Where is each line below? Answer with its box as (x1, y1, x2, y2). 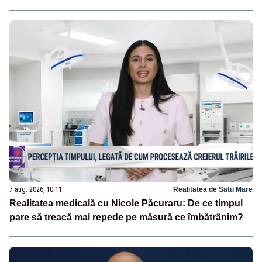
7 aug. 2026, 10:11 (9, 185, 62, 194)
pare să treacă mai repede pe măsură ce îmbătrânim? (9, 212, 243, 222)
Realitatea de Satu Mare (173, 185, 253, 194)
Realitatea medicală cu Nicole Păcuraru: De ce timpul (9, 198, 243, 208)
